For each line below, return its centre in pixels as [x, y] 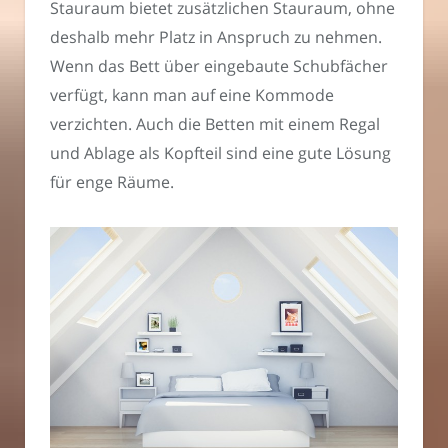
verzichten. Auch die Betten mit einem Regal [215, 123]
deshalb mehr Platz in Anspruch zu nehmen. [216, 36]
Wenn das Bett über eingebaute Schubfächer [219, 65]
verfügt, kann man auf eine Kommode [192, 94]
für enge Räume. [112, 181]
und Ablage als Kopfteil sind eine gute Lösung [220, 152]
